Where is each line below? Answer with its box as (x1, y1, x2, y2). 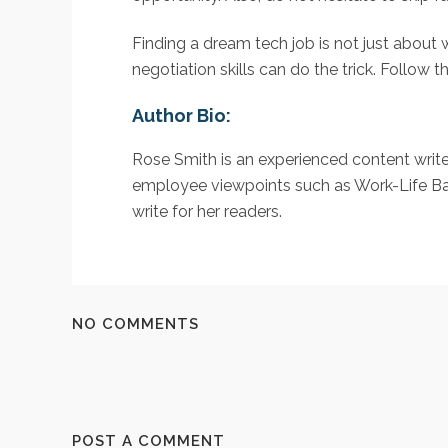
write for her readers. (132, 202, 282, 222)
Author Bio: (132, 105, 231, 127)
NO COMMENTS (72, 315, 199, 334)
